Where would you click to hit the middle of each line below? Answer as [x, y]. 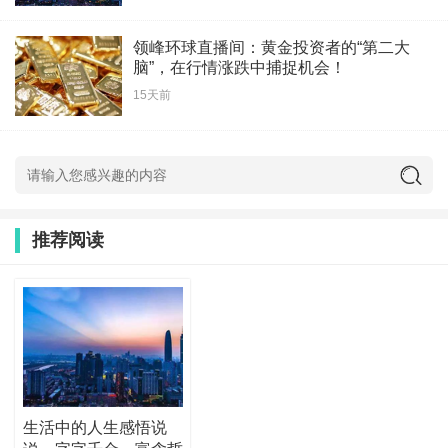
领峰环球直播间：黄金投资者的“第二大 [271, 47]
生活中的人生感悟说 [94, 427]
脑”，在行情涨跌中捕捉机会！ [239, 67]
